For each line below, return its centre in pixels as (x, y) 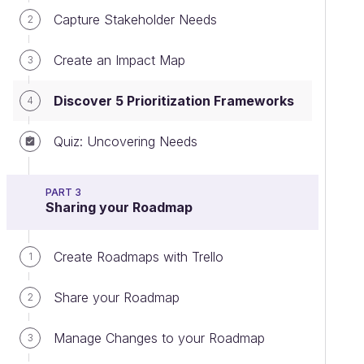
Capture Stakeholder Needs (135, 19)
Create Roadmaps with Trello (139, 257)
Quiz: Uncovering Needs (126, 141)
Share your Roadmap (117, 297)
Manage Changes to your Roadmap (159, 338)
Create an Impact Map (119, 60)
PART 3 (63, 192)
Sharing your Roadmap (119, 207)
